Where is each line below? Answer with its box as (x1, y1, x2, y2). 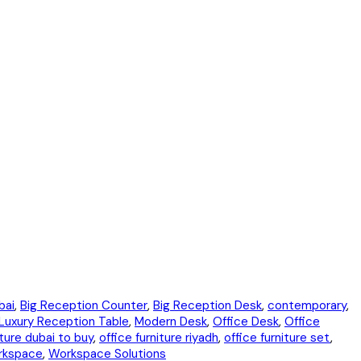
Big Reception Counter (20, 297, 147, 314)
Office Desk (213, 313, 279, 330)
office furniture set (224, 330, 330, 346)
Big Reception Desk (153, 297, 262, 314)
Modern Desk (135, 313, 207, 330)
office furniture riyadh (99, 330, 218, 346)
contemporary (268, 297, 346, 314)
